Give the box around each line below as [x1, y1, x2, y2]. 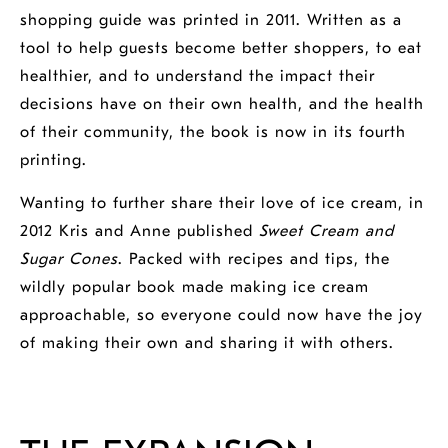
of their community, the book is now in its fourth [20, 123, 406, 141]
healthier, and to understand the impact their [20, 67, 375, 85]
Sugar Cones [20, 250, 118, 268]
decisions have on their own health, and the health [20, 95, 424, 113]
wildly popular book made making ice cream [20, 278, 369, 296]
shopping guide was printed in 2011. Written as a [20, 11, 402, 29]
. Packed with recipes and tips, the [118, 250, 390, 268]
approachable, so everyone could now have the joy [20, 306, 423, 324]
